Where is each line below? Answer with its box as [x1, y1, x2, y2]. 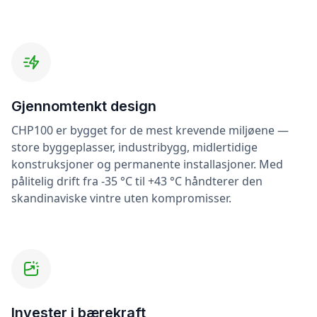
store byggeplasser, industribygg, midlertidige [11, 139, 258, 156]
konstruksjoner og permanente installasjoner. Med [11, 156, 283, 173]
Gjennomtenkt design [11, 98, 156, 115]
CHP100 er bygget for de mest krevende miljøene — [11, 122, 289, 139]
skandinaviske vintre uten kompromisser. [11, 190, 231, 207]
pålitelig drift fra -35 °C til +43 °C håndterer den [11, 173, 263, 190]
